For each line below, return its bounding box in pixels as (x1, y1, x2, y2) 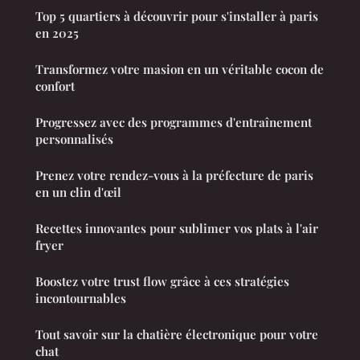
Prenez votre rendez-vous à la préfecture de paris (35, 167, 313, 184)
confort (35, 78, 75, 95)
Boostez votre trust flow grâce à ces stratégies (35, 273, 289, 290)
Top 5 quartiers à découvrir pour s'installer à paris (35, 8, 318, 25)
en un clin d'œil (35, 184, 121, 201)
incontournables (35, 290, 126, 307)
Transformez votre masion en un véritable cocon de (35, 61, 324, 78)
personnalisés (35, 131, 113, 148)
